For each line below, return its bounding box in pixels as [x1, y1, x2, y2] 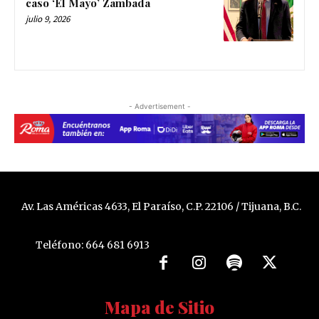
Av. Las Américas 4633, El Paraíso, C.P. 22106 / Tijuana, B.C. [21, 199, 301, 213]
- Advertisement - [128, 102, 191, 111]
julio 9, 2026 [26, 13, 70, 26]
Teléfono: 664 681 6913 [35, 239, 150, 252]
